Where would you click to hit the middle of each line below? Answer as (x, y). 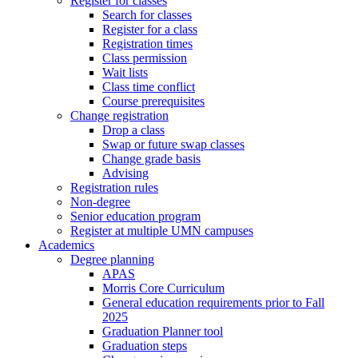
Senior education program (135, 217)
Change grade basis (151, 159)
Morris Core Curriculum (163, 288)
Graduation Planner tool (163, 332)
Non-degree (100, 202)
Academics (66, 245)
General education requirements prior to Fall (213, 303)
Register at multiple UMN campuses (162, 231)
